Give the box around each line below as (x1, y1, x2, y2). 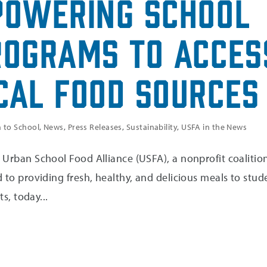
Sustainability (126, 122, 178, 132)
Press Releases (67, 122, 122, 132)
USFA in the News (181, 122, 247, 132)
